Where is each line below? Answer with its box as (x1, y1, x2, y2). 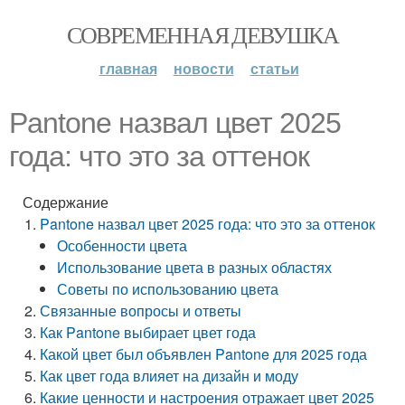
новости (173, 58, 234, 79)
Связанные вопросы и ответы (40, 300, 242, 321)
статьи (250, 58, 299, 79)
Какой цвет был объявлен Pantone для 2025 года (40, 344, 368, 364)
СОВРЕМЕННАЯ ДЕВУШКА (66, 19, 339, 50)
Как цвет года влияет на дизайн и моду (40, 365, 299, 386)
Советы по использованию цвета (57, 278, 279, 299)
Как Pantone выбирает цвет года (40, 322, 257, 343)
